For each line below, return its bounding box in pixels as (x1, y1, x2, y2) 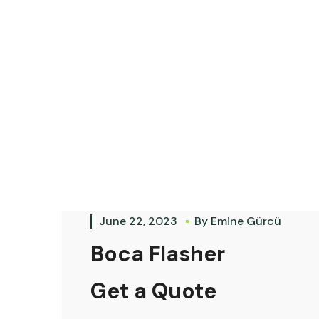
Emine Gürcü (211, 214, 281, 229)
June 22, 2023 (99, 214, 180, 229)
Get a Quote (90, 277, 216, 305)
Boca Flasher (90, 240, 225, 268)
